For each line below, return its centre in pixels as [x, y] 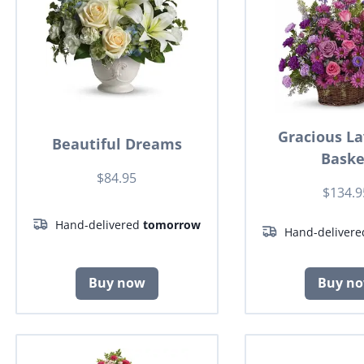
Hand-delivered [100, 224]
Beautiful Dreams [117, 143]
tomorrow [172, 224]
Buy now [117, 283]
